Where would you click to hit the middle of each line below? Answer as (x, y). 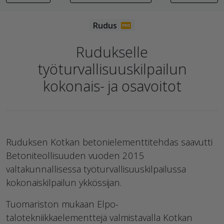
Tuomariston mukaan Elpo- (62, 204)
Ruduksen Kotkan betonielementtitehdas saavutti (109, 142)
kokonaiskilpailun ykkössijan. (64, 182)
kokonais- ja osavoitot (112, 86)
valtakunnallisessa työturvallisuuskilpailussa (96, 169)
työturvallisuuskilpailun (112, 69)
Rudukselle (112, 52)
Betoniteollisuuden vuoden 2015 (75, 155)
